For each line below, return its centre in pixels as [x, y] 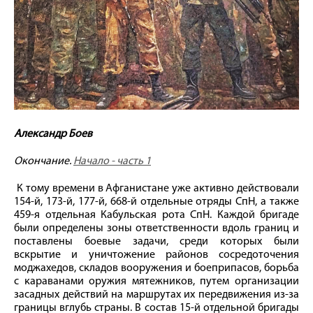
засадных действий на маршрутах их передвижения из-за [156, 295]
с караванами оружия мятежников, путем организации [156, 282]
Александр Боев [53, 134]
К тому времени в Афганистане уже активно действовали [156, 189]
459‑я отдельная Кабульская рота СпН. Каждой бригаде [156, 216]
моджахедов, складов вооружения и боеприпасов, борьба [156, 269]
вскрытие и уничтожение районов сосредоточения [156, 255]
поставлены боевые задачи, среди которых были [156, 242]
